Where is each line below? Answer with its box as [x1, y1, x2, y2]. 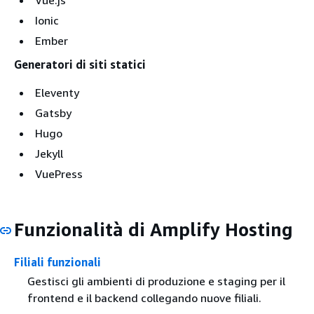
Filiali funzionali [14, 255, 101, 269]
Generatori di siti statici [14, 57, 146, 71]
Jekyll [35, 146, 63, 161]
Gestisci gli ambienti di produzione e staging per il [27, 274, 285, 289]
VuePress [35, 166, 83, 181]
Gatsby [35, 105, 71, 120]
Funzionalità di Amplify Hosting [14, 218, 293, 240]
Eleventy [35, 85, 79, 100]
